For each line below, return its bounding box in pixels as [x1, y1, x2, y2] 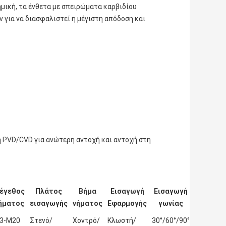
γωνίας [158, 199, 183, 208]
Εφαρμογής [107, 199, 147, 208]
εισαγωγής [30, 199, 68, 208]
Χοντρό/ [73, 216, 100, 225]
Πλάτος [35, 187, 62, 196]
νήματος [73, 199, 102, 208]
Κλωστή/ [107, 216, 136, 225]
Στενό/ [30, 216, 52, 225]
